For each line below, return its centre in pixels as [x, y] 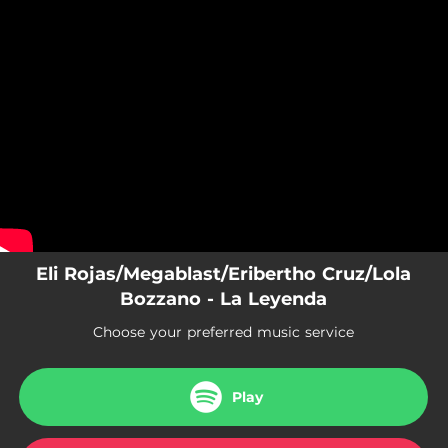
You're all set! [167, 50]
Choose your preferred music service [223, 332]
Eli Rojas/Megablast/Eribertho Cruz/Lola [223, 274]
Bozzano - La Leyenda [223, 299]
